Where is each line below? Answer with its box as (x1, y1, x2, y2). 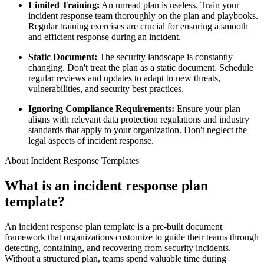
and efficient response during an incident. (28, 32, 181, 42)
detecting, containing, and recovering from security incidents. (5, 243, 231, 253)
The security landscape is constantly (97, 52, 233, 62)
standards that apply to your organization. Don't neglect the (28, 125, 247, 136)
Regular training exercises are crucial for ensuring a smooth (28, 21, 248, 32)
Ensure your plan (174, 104, 240, 114)
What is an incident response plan (5, 178, 208, 194)
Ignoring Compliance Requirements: (28, 104, 174, 114)
